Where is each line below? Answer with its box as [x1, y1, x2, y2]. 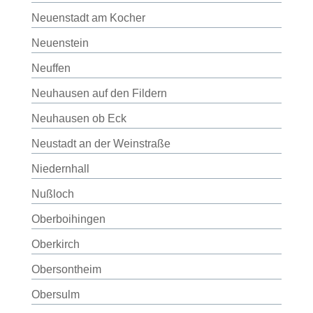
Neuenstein [31, 37, 89, 49]
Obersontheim [31, 263, 101, 275]
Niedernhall [31, 163, 89, 175]
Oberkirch [31, 238, 80, 250]
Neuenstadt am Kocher [31, 12, 145, 24]
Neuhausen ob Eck [31, 112, 126, 124]
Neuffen [31, 62, 71, 74]
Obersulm [31, 289, 80, 300]
